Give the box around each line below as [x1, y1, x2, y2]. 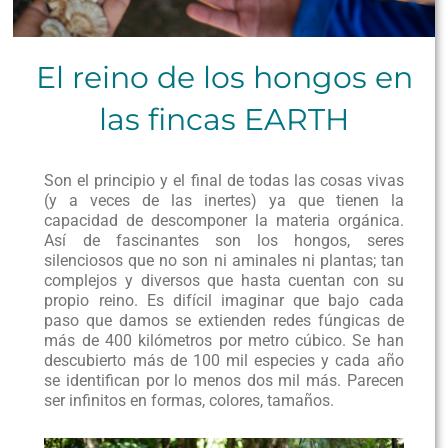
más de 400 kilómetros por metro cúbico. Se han [44, 331, 404, 351]
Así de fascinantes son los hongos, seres [44, 231, 404, 251]
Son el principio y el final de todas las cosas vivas [44, 171, 404, 191]
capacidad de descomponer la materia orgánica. [44, 211, 404, 231]
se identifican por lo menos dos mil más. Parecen [44, 371, 404, 391]
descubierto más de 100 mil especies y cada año [44, 351, 404, 371]
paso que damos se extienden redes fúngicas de [44, 311, 404, 331]
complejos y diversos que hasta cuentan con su [44, 271, 404, 291]
